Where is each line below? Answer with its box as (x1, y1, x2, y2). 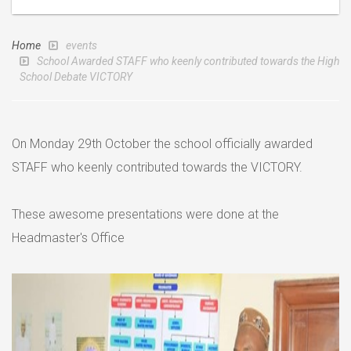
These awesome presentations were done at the (12, 207, 279, 222)
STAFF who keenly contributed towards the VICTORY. (12, 160, 302, 175)
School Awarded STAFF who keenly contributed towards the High (37, 55, 339, 67)
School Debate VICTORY (20, 71, 132, 83)
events (66, 39, 97, 52)
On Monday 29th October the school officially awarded (12, 136, 313, 151)
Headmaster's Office (12, 230, 125, 245)
